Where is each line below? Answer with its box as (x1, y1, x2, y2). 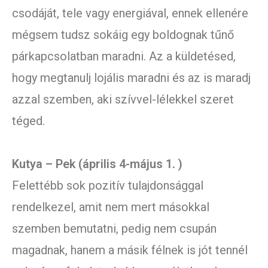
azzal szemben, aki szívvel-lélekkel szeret (12, 92, 234, 107)
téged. (12, 114, 45, 129)
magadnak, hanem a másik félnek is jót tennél (12, 243, 248, 258)
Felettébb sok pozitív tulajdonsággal (12, 178, 203, 193)
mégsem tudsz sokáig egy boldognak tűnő (12, 28, 234, 42)
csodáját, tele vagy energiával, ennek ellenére (12, 6, 248, 21)
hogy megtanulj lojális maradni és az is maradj (12, 71, 251, 86)
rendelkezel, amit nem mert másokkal (12, 200, 209, 215)
